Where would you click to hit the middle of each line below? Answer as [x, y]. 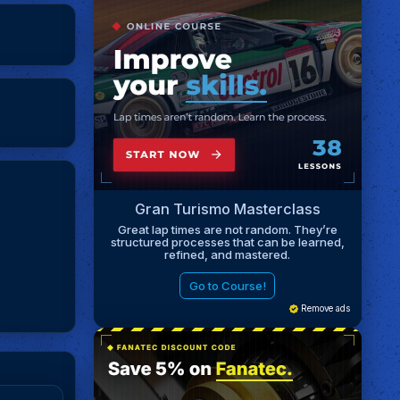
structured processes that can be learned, [227, 242]
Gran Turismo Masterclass [227, 209]
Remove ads [324, 309]
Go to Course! [227, 285]
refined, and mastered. [228, 254]
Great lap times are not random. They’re [227, 229]
